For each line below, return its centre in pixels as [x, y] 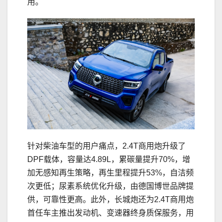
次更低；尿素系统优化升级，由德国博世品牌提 [111, 186]
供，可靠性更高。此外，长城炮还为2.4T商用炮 [111, 200]
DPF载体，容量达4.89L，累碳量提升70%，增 [109, 160]
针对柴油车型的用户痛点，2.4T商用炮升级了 [107, 146]
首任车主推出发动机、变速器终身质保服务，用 [111, 213]
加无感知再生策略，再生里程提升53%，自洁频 [111, 173]
